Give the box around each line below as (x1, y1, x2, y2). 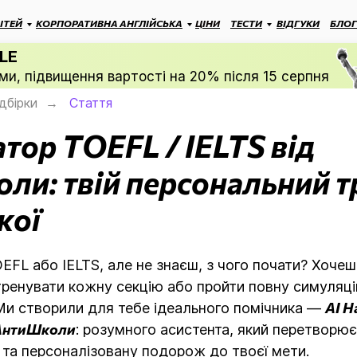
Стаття (69, 95, 112, 111)
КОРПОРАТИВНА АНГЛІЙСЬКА (36, 18, 182, 29)
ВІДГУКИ (277, 18, 320, 29)
